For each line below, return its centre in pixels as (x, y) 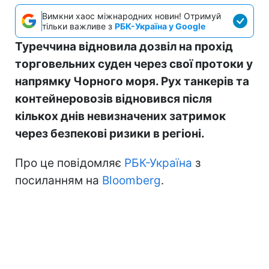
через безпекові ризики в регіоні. (110, 133)
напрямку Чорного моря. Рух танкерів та (132, 81)
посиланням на (59, 180)
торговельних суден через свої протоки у (134, 64)
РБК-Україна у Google (160, 26)
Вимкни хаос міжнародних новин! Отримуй (131, 16)
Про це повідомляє (70, 163)
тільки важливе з (78, 26)
